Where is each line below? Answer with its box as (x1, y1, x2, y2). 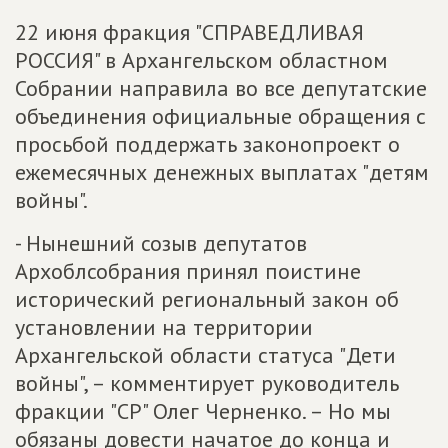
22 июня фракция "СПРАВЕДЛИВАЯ (15, 18, 364, 46)
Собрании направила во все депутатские (15, 74, 427, 102)
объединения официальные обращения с (15, 102, 426, 130)
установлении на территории (15, 313, 313, 341)
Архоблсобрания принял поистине (15, 257, 361, 285)
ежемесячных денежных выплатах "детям (15, 158, 429, 186)
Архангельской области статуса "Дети (15, 341, 396, 369)
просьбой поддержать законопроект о (15, 130, 400, 158)
